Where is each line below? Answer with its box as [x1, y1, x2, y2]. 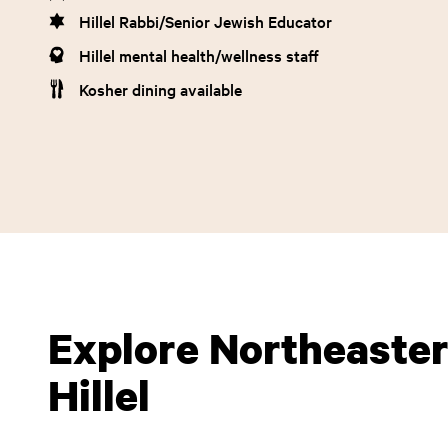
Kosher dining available [79, 78, 242, 100]
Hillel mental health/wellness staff [79, 44, 319, 66]
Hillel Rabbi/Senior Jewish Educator [79, 10, 332, 32]
